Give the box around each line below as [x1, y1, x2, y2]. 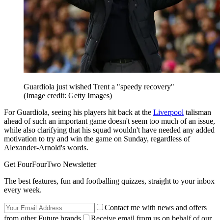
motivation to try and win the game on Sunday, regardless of [4, 134, 190, 143]
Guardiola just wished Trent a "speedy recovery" [24, 82, 174, 91]
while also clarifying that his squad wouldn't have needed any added [4, 125, 215, 134]
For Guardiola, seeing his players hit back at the [4, 108, 153, 116]
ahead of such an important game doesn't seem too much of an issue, [4, 116, 215, 125]
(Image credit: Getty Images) [24, 91, 112, 100]
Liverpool [153, 108, 184, 116]
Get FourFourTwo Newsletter [4, 160, 96, 168]
